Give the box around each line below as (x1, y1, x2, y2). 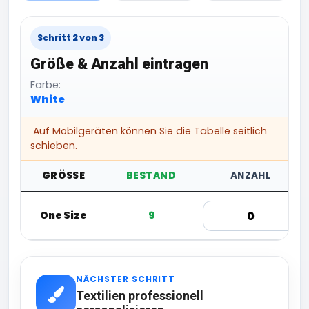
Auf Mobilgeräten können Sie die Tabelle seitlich (30, 124, 267, 139)
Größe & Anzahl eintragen (30, 55, 208, 73)
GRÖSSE (41, 169, 79, 183)
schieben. (30, 139, 77, 153)
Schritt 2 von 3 (37, 32, 104, 44)
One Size (40, 208, 87, 223)
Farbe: (30, 78, 61, 92)
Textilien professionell (76, 288, 203, 303)
